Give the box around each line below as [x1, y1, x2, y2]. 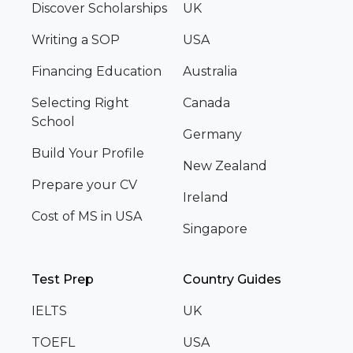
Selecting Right [32, 95, 129, 111]
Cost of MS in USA [32, 209, 142, 225]
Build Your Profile [32, 146, 144, 162]
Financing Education [32, 64, 162, 80]
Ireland [183, 190, 229, 206]
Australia [183, 64, 237, 80]
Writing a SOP [32, 32, 120, 48]
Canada [183, 95, 230, 111]
